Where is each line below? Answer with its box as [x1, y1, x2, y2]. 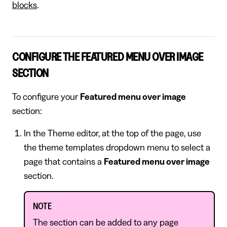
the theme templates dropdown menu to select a [23, 142, 210, 152]
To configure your [12, 92, 80, 101]
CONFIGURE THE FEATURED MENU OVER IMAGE [12, 51, 203, 63]
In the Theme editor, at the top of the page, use [23, 128, 201, 138]
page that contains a [23, 157, 104, 166]
